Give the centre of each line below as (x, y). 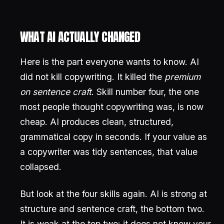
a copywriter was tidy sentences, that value (109, 152)
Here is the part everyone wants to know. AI (109, 62)
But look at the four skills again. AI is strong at (113, 194)
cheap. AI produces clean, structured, (97, 122)
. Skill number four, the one (145, 92)
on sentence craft (56, 92)
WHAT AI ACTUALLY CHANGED (80, 37)
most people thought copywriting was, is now (112, 107)
